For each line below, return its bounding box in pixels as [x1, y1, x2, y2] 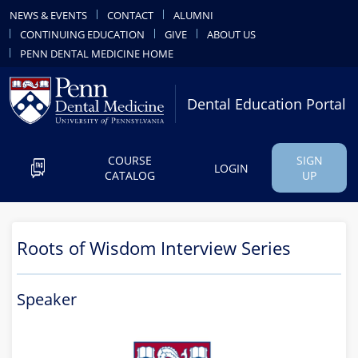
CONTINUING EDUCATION [20, 27, 145, 42]
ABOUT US [207, 27, 256, 42]
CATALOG [104, 168, 155, 183]
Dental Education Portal [187, 93, 346, 113]
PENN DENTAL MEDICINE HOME [20, 46, 173, 61]
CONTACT [107, 8, 153, 22]
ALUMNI [173, 8, 213, 22]
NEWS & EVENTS [10, 8, 87, 22]
